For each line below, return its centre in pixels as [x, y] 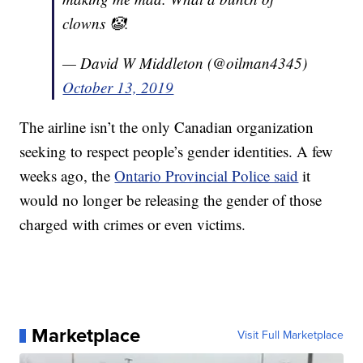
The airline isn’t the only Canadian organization [167, 127]
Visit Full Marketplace [290, 335]
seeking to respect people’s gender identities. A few [177, 152]
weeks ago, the [67, 176]
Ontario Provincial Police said [207, 176]
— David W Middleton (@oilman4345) [185, 63]
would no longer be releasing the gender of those [171, 200]
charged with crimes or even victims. [133, 224]
